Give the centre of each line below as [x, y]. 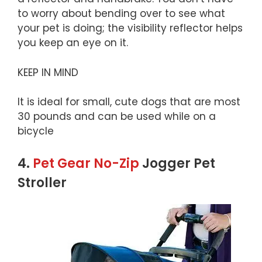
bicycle [36, 131]
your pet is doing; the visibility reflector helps [130, 28]
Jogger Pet [177, 163]
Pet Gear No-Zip [86, 163]
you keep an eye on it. [73, 43]
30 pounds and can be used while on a [117, 117]
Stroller [42, 182]
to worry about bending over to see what [121, 14]
